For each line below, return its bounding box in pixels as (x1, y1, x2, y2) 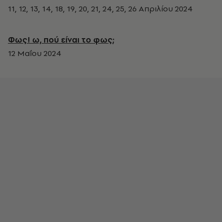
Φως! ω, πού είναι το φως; (8, 34, 114, 46)
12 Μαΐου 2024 (8, 48, 61, 59)
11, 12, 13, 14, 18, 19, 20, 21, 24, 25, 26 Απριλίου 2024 (8, 3, 193, 14)
